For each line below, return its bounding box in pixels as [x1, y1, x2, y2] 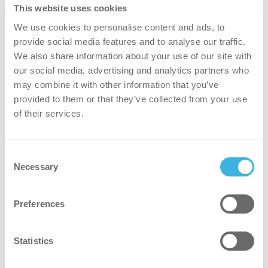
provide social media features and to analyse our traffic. [14, 36, 246, 47]
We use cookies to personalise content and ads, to [14, 22, 225, 32]
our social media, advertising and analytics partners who [14, 65, 249, 75]
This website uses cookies [14, 3, 127, 13]
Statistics [14, 235, 53, 246]
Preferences [14, 198, 65, 209]
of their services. [14, 108, 84, 118]
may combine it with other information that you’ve [14, 79, 219, 90]
